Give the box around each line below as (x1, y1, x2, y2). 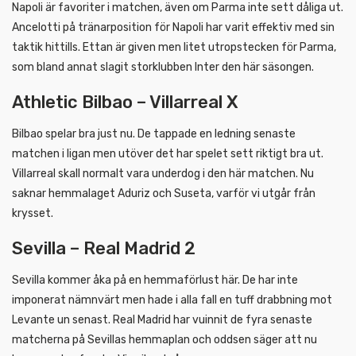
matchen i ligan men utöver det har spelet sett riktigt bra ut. (12, 146, 323, 161)
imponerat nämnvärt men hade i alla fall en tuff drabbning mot (12, 292, 332, 307)
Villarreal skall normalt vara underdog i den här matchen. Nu (12, 166, 314, 180)
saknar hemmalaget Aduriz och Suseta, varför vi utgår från (12, 186, 315, 200)
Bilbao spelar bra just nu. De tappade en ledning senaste (12, 126, 296, 141)
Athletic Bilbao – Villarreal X (12, 91, 238, 113)
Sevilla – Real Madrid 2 (12, 237, 195, 259)
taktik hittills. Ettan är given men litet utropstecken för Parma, (12, 40, 336, 54)
